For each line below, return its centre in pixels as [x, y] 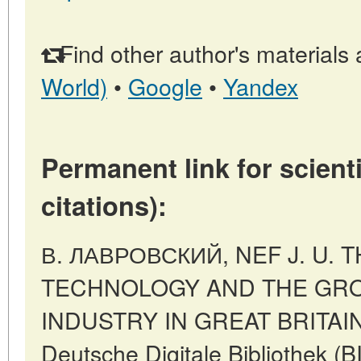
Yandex [261, 86]
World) [74, 86]
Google [165, 86]
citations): [104, 205]
